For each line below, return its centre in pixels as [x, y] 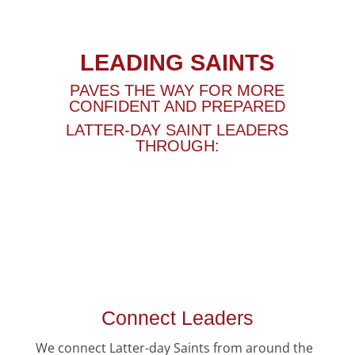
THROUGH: [177, 146]
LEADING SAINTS [177, 63]
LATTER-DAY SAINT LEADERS [177, 130]
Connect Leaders [177, 318]
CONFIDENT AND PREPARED [177, 107]
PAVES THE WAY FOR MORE [177, 91]
